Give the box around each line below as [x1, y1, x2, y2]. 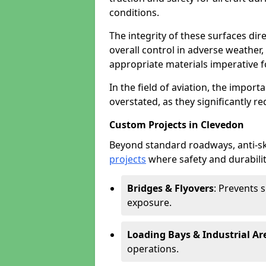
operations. [127, 242, 179, 255]
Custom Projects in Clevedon [109, 118, 244, 131]
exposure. [127, 196, 172, 209]
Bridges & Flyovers [127, 182, 214, 195]
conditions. [109, 6, 159, 19]
